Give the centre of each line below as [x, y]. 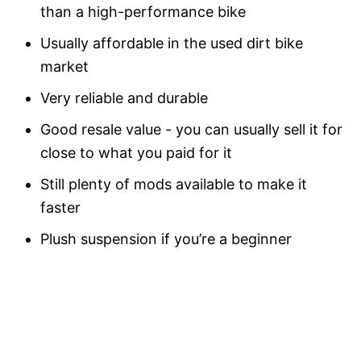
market [64, 66]
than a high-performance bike [143, 11]
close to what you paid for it [136, 152]
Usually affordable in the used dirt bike [172, 43]
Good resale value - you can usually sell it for [191, 129]
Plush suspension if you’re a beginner [166, 239]
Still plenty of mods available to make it [174, 184]
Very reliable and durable [124, 98]
